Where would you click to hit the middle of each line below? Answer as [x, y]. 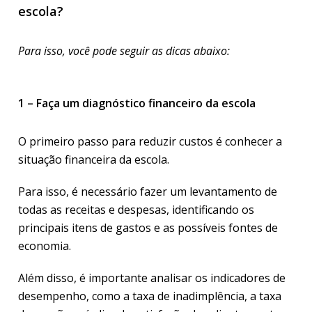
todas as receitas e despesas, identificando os [136, 210]
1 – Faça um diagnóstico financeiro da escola [137, 103]
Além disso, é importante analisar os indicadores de [152, 278]
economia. [46, 246]
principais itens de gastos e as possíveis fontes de [148, 228]
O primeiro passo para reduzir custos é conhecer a [150, 141]
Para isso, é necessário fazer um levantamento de [148, 192]
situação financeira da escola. [95, 159]
